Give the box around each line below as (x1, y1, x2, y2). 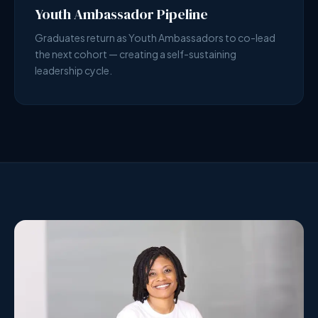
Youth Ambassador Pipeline (35, 4, 208, 24)
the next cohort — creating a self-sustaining (35, 48, 236, 60)
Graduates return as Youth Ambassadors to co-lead (35, 31, 275, 44)
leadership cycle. (35, 64, 112, 77)
